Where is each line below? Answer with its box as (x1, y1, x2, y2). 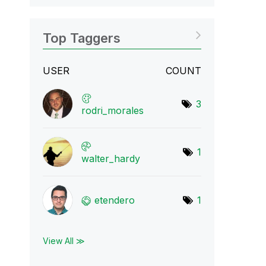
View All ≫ (42, 236, 85, 246)
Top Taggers (42, 30, 121, 46)
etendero (94, 194, 135, 206)
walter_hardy (81, 153, 140, 164)
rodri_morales (81, 104, 144, 116)
